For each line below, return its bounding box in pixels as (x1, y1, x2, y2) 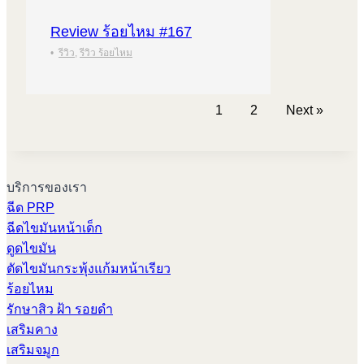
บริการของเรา (6, 180, 87, 195)
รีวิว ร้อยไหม (80, 46, 132, 58)
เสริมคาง (6, 323, 58, 337)
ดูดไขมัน (6, 241, 56, 256)
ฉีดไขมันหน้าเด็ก (6, 221, 102, 236)
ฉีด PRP (6, 201, 54, 215)
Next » (285, 102, 323, 117)
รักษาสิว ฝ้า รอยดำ (6, 302, 113, 317)
